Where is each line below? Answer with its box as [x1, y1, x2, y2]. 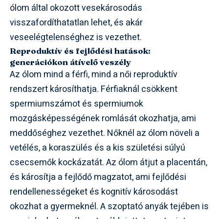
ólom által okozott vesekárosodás [10, 1, 142, 15]
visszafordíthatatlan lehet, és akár [10, 16, 143, 29]
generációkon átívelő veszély [10, 56, 131, 67]
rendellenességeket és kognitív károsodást [10, 185, 178, 198]
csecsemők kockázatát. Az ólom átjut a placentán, [10, 155, 207, 169]
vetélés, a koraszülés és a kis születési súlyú [10, 141, 185, 154]
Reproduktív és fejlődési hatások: [10, 45, 151, 56]
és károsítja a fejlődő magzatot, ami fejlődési [10, 170, 186, 184]
